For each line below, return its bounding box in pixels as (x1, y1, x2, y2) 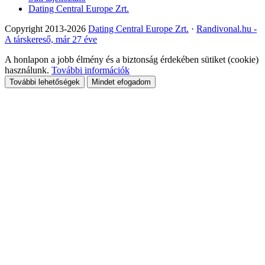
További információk (51, 65, 130, 76)
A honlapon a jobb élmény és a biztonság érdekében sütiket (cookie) (5, 54, 258, 65)
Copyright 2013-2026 (5, 24, 88, 34)
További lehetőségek (9, 77, 80, 87)
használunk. (5, 65, 51, 76)
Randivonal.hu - (196, 24, 257, 34)
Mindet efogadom (92, 77, 151, 87)
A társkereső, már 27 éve (5, 34, 97, 45)
